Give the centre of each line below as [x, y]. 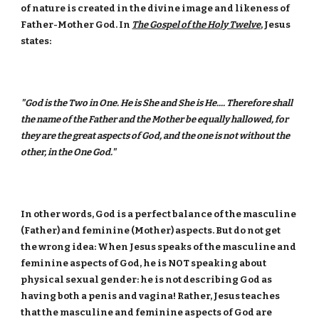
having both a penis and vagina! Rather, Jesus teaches [151, 296]
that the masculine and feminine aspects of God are [147, 312]
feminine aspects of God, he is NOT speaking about [144, 263]
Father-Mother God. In [77, 25]
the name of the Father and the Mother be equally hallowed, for [155, 119]
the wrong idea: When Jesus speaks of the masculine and [159, 247]
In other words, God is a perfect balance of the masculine [159, 214]
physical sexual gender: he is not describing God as [147, 279]
